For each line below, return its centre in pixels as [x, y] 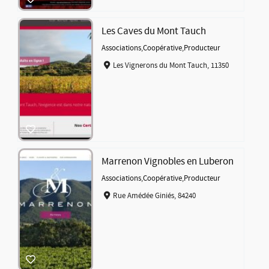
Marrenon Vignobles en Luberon [168, 162]
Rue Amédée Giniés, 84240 [154, 195]
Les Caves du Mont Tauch [154, 32]
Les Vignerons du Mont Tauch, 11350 [171, 65]
